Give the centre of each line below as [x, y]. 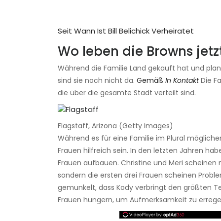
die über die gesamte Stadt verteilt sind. [127, 93]
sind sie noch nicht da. [97, 81]
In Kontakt [182, 81]
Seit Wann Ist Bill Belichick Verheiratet [126, 31]
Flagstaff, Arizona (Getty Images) [115, 126]
